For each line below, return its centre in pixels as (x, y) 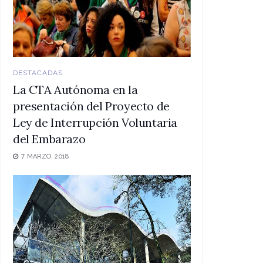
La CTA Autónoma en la (75, 89)
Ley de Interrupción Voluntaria (95, 122)
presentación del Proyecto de (91, 106)
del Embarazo (49, 139)
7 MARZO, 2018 (44, 156)
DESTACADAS (38, 73)
